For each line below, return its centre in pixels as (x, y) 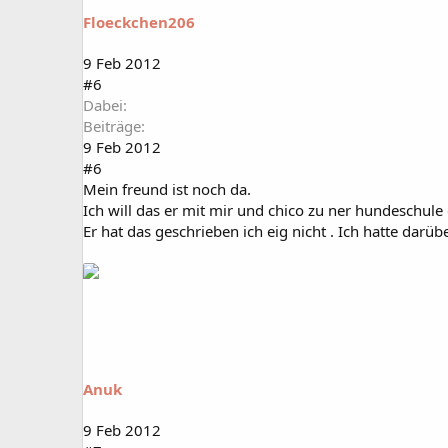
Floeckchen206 (139, 22)
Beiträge (112, 126)
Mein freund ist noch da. (167, 189)
